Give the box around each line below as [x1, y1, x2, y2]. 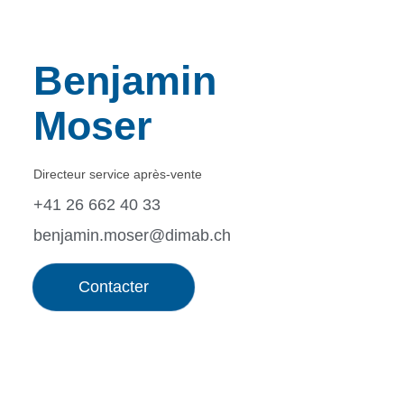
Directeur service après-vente [32, 167, 202, 181]
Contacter [78, 278, 149, 296]
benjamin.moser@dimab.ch [32, 226, 231, 244]
